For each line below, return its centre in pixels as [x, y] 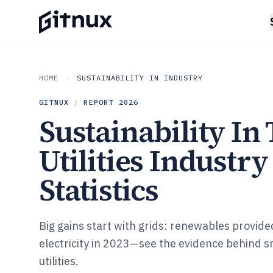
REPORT [101, 102]
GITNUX [54, 102]
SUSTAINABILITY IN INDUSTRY [140, 78]
